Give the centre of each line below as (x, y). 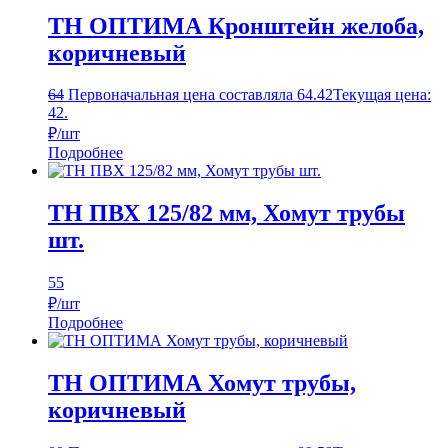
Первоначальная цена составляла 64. (192, 95)
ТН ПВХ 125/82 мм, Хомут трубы (226, 213)
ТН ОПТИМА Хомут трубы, (202, 383)
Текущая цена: (382, 95)
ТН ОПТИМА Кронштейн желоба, (236, 25)
